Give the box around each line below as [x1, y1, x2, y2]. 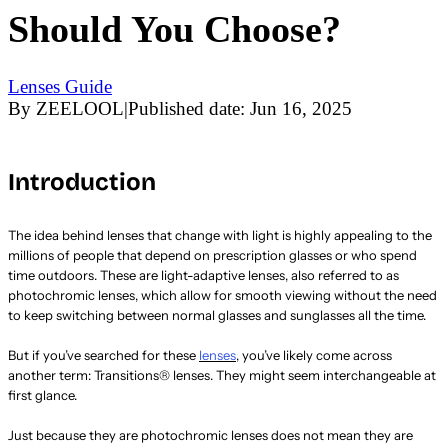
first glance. [8, 387, 77, 404]
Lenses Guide [8, 76, 112, 98]
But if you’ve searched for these [8, 347, 199, 364]
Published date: [128, 98, 245, 120]
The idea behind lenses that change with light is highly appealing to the [8, 227, 432, 244]
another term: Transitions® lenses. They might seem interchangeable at [8, 367, 436, 384]
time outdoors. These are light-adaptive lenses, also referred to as [8, 267, 399, 284]
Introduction [8, 168, 156, 197]
